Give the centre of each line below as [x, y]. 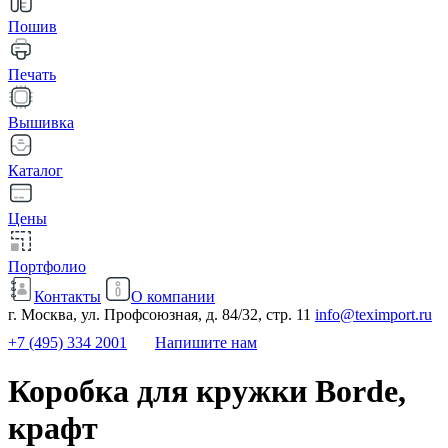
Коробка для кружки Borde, [207, 391]
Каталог [35, 170]
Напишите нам [206, 342]
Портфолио [47, 266]
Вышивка [41, 122]
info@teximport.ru [373, 314]
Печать [32, 74]
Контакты [67, 296]
